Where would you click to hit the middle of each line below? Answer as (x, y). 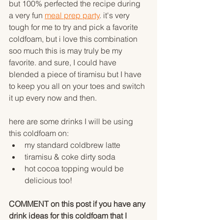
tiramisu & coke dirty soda (70, 157)
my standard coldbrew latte (72, 145)
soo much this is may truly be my (67, 51)
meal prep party (72, 15)
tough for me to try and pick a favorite (74, 27)
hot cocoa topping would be (75, 169)
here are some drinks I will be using (72, 122)
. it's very (116, 15)
